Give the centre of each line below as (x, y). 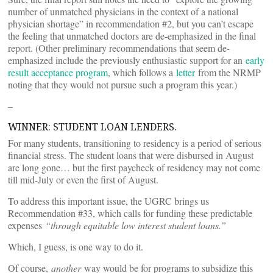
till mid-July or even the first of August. (83, 179)
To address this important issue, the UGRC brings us (108, 201)
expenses (27, 225)
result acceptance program (58, 72)
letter (186, 72)
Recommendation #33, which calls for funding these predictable (130, 213)
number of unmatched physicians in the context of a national (123, 11)
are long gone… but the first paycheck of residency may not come (134, 167)
